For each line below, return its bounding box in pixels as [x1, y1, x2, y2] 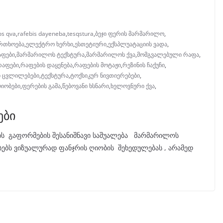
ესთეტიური [75, 40, 107, 49]
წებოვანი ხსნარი [62, 82, 109, 91]
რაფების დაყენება [20, 61, 73, 70]
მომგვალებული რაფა [137, 50, 199, 59]
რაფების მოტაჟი [74, 61, 121, 70]
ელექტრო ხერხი [26, 40, 73, 49]
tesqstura [67, 29, 94, 38]
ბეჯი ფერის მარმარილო [95, 29, 164, 38]
